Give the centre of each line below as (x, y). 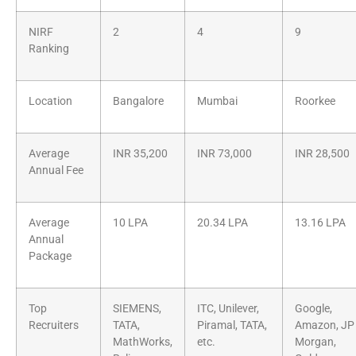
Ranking (49, 49)
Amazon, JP (325, 326)
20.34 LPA (222, 223)
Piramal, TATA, (232, 326)
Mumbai (217, 102)
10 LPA (130, 223)
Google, (313, 309)
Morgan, (315, 342)
